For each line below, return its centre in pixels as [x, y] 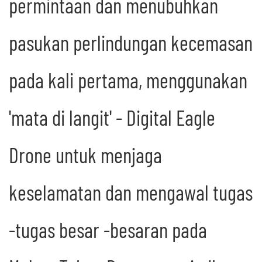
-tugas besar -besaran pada [108, 230]
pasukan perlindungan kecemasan [131, 43]
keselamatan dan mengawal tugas [131, 192]
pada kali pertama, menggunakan [128, 80]
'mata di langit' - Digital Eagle [112, 118]
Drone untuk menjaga [85, 155]
